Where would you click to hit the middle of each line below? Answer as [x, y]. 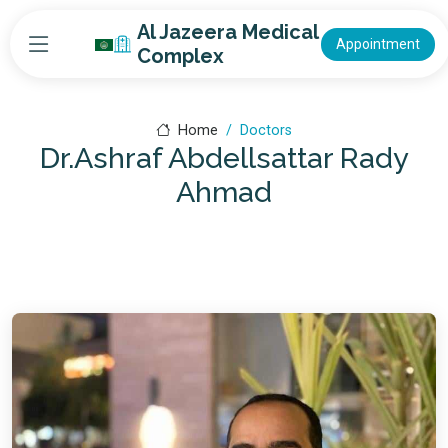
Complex [180, 56]
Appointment [378, 43]
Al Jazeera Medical [227, 32]
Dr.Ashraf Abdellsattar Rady [224, 158]
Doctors [265, 130]
